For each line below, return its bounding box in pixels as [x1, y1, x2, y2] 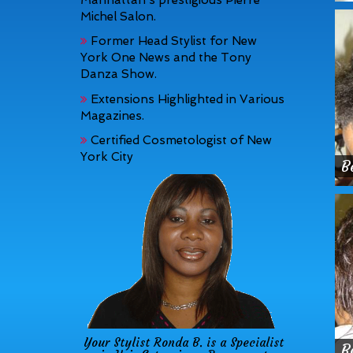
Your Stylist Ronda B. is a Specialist [84, 335, 284, 351]
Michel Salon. [80, 9, 156, 24]
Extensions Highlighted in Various [87, 91, 284, 106]
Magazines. [80, 108, 144, 123]
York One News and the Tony [80, 50, 251, 65]
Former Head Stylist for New [87, 34, 257, 48]
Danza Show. [80, 67, 157, 81]
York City [80, 150, 133, 164]
